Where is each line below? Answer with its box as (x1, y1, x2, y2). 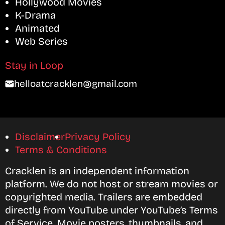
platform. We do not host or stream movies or (5, 177, 218, 190)
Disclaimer (15, 130, 65, 143)
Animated (15, 22, 60, 34)
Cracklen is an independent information (5, 164, 189, 177)
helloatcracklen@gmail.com (14, 77, 137, 89)
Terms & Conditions (15, 143, 107, 156)
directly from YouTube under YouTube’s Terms (5, 203, 218, 216)
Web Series (15, 35, 68, 47)
